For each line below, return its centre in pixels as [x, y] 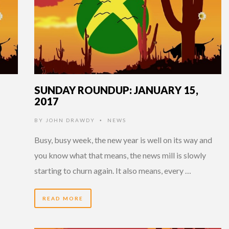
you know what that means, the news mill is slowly [120, 155]
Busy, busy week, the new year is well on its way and [123, 140]
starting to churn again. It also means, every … [113, 170]
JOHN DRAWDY [70, 120]
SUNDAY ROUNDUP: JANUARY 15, [116, 90]
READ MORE [63, 198]
